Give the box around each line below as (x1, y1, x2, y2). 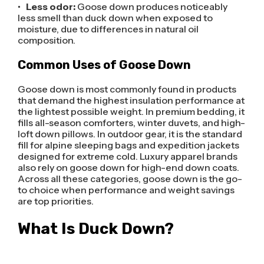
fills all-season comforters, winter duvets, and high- (17, 116, 245, 128)
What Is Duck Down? (17, 219, 174, 238)
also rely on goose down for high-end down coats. (17, 161, 239, 173)
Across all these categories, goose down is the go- (17, 172, 242, 184)
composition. (17, 34, 75, 46)
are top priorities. (17, 194, 94, 207)
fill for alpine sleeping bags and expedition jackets (17, 138, 239, 151)
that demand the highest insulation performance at (17, 94, 245, 106)
